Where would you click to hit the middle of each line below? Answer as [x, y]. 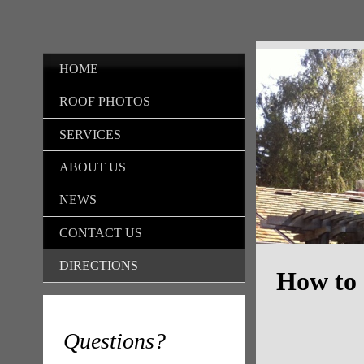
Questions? [114, 340]
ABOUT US [92, 167]
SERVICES [90, 134]
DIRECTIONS [98, 266]
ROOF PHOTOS [104, 102]
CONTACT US [100, 232]
